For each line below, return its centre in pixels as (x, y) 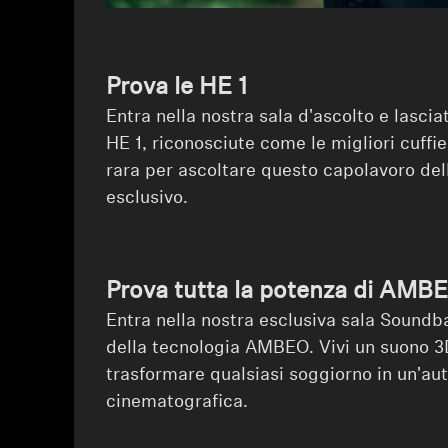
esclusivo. (147, 198)
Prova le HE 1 (177, 87)
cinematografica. (177, 402)
